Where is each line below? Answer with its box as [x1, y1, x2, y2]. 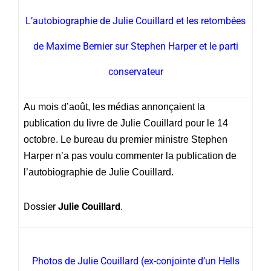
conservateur [108, 65, 163, 77]
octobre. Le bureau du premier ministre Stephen [24, 134, 227, 145]
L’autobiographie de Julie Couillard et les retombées [25, 15, 246, 27]
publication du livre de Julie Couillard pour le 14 [24, 117, 228, 128]
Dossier [24, 200, 58, 212]
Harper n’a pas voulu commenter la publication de [24, 150, 237, 161]
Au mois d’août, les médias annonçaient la [24, 101, 205, 112]
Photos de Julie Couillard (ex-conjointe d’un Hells [31, 255, 240, 267]
